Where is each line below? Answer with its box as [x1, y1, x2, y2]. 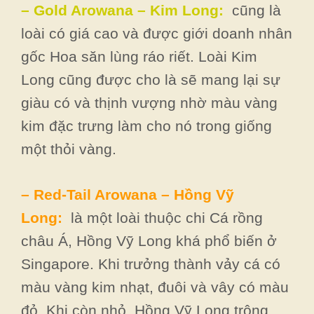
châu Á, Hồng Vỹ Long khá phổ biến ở [21, 232, 277, 249]
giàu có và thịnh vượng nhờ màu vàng [21, 95, 278, 111]
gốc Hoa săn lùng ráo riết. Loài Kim [21, 48, 257, 64]
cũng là [232, 2, 281, 18]
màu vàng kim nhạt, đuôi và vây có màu [21, 278, 289, 295]
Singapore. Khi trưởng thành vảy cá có [21, 255, 280, 272]
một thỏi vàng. [21, 141, 116, 157]
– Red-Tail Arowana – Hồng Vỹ [21, 186, 234, 203]
